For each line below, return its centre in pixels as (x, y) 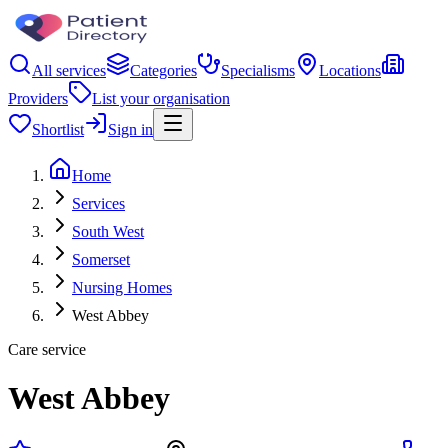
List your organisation (161, 98)
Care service (47, 349)
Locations (350, 70)
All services (69, 70)
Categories (163, 70)
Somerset (101, 259)
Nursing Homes (122, 287)
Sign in (130, 129)
